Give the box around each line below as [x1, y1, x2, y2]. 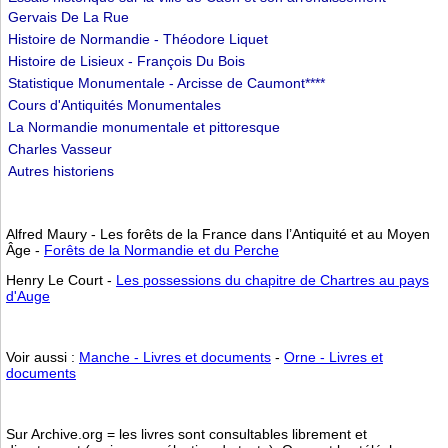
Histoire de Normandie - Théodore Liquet [8, 31, 268, 48]
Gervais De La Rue [8, 9, 129, 26]
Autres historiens [8, 163, 114, 180]
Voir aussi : [6, 349, 79, 366]
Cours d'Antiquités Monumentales [8, 97, 221, 114]
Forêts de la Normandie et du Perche [44, 241, 279, 258]
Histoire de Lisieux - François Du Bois [8, 53, 245, 70]
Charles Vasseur [8, 141, 112, 158]
